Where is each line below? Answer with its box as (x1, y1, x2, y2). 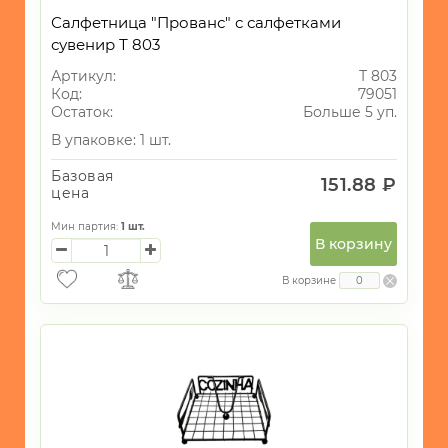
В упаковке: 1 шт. (51, 131, 171, 150)
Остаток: (51, 103, 113, 122)
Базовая (51, 167, 114, 186)
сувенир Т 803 (51, 35, 160, 55)
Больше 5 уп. (303, 103, 397, 122)
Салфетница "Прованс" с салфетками (51, 13, 341, 33)
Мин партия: (51, 220, 121, 234)
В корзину (315, 235, 392, 254)
